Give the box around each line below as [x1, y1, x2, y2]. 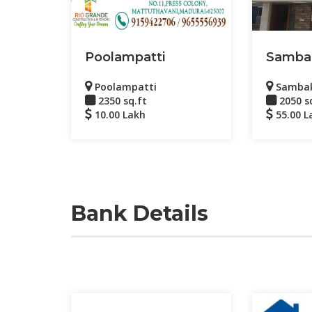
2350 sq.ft [95, 94, 147, 107]
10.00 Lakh [92, 108, 146, 121]
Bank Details [71, 201, 208, 226]
